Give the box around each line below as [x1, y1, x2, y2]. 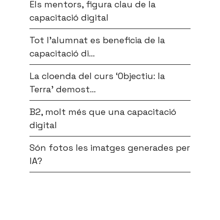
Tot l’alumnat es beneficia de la [29, 34, 165, 46]
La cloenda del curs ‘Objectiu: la [29, 70, 165, 82]
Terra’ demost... [29, 83, 96, 95]
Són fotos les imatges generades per [29, 142, 190, 154]
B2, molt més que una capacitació [29, 106, 176, 118]
